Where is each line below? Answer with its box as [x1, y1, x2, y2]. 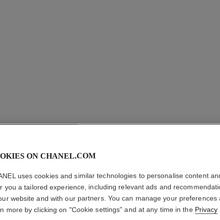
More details [164, 194, 202, 202]
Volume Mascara [164, 183, 216, 191]
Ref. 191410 [164, 210, 202, 218]
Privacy [194, 205, 218, 214]
